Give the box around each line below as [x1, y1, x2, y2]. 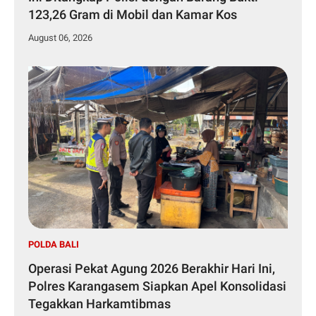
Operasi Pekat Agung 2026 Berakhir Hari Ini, [28, 261, 275, 276]
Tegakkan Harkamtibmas [28, 296, 171, 312]
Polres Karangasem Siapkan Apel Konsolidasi [28, 279, 286, 294]
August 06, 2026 [28, 32, 92, 44]
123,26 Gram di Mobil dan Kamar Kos [28, 7, 237, 23]
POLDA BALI [28, 239, 79, 250]
